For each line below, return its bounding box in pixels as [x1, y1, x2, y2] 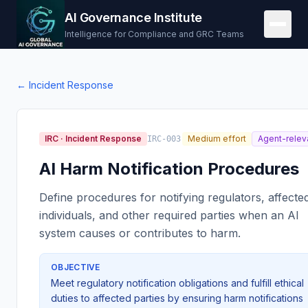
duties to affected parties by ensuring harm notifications [51, 291, 303, 304]
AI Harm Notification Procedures [39, 158, 299, 179]
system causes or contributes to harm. [39, 225, 241, 240]
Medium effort [188, 133, 246, 144]
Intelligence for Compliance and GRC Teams [65, 29, 244, 40]
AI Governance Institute [65, 10, 202, 25]
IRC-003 [147, 133, 181, 144]
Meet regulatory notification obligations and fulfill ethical [51, 276, 304, 289]
